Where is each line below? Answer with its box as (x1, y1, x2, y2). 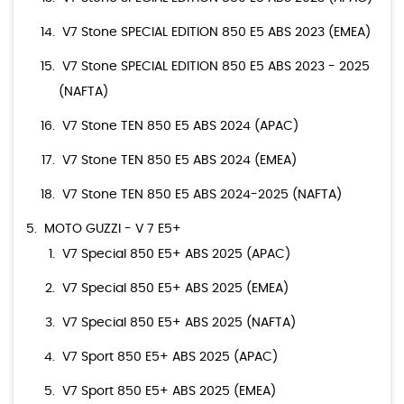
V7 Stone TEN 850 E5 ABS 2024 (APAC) (62, 120, 298, 133)
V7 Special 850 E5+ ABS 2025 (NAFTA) (62, 317, 296, 330)
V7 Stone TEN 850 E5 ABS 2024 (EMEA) (62, 154, 297, 168)
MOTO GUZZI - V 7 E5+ (44, 223, 181, 236)
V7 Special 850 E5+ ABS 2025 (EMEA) (62, 282, 289, 296)
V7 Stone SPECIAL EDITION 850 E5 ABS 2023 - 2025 (62, 60, 370, 74)
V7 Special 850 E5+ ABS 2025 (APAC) (62, 248, 290, 262)
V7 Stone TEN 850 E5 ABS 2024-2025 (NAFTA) (62, 188, 342, 202)
